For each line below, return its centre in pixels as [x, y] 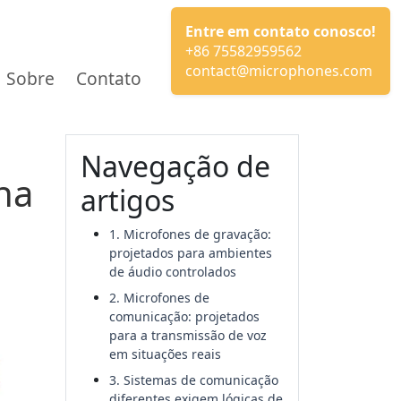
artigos [128, 200]
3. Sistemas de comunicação [194, 380]
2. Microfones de [159, 298]
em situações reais [165, 354]
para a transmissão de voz [188, 335]
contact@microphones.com [279, 71]
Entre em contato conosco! [281, 31]
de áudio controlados [173, 272]
